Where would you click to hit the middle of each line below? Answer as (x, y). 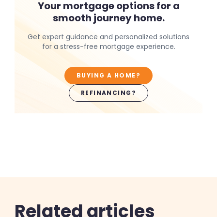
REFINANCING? (108, 93)
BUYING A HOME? (108, 75)
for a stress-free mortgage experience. (108, 46)
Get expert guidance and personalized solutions (108, 37)
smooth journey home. (108, 18)
